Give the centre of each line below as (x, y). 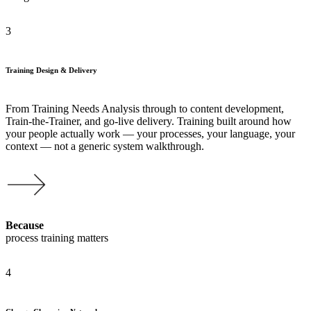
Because (25, 225)
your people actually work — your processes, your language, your (150, 133)
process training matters (57, 237)
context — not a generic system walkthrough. (105, 146)
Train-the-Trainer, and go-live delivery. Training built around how (149, 121)
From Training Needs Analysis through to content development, (145, 108)
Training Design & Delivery (51, 70)
